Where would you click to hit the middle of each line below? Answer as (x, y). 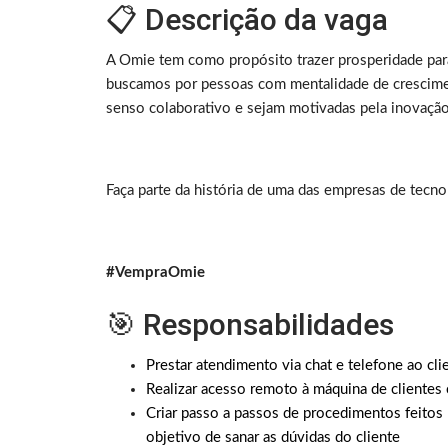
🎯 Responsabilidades (250, 325)
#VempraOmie (155, 273)
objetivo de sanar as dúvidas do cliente (273, 438)
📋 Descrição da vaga (247, 20)
